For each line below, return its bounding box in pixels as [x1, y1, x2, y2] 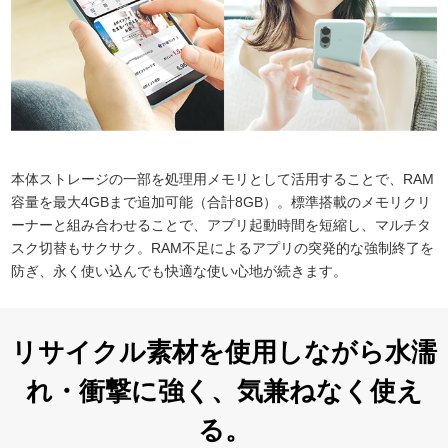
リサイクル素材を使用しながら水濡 [11, 337, 437, 368]
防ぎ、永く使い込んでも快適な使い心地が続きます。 [11, 263, 347, 280]
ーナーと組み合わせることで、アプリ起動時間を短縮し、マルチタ [11, 217, 431, 234]
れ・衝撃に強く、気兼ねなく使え [25, 376, 423, 407]
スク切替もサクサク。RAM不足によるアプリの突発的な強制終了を [11, 240, 434, 257]
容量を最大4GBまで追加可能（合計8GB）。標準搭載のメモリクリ [11, 194, 431, 211]
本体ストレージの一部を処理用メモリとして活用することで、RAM [11, 171, 434, 188]
